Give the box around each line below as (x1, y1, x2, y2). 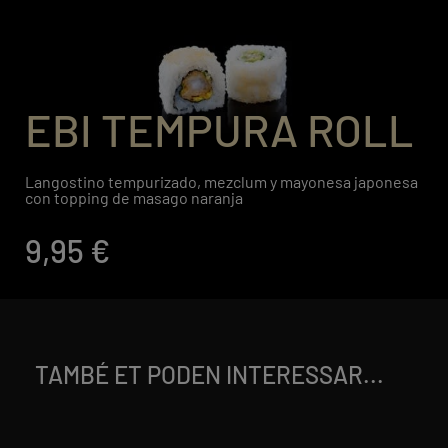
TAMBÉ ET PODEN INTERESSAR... (35, 359, 384, 389)
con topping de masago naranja (25, 187, 243, 207)
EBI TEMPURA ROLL (25, 101, 414, 156)
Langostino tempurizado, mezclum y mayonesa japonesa (25, 171, 418, 191)
